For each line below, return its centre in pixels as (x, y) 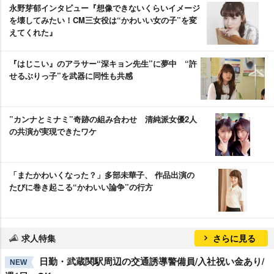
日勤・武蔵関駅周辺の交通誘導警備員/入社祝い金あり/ (152, 261)
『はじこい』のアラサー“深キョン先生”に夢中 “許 (103, 63)
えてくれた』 (33, 32)
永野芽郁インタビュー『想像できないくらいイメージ (105, 7)
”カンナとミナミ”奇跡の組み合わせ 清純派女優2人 (103, 119)
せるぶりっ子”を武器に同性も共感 (71, 75)
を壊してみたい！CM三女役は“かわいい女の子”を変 (103, 20)
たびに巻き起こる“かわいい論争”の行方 (81, 187)
